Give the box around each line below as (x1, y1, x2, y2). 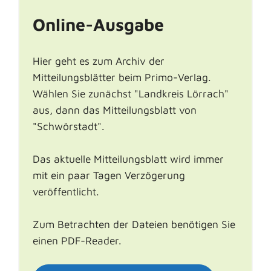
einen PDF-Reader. (32, 234, 122, 247)
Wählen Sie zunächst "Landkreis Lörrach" (32, 87, 229, 100)
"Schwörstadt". (32, 120, 105, 133)
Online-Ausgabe (32, 14, 164, 35)
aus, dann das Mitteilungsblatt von (32, 103, 197, 117)
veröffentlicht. (32, 185, 99, 198)
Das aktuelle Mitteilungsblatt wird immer (32, 152, 224, 166)
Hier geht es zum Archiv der (32, 54, 165, 68)
